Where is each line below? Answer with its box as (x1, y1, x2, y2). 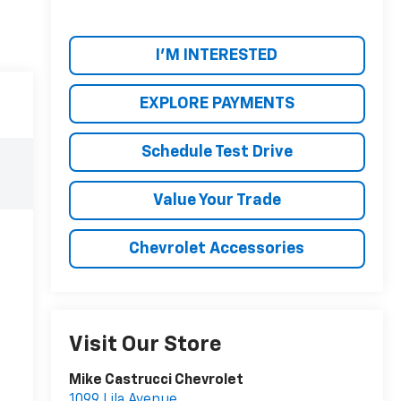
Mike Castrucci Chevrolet (68, 373, 243, 388)
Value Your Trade (152, 192, 281, 209)
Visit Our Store (68, 334, 222, 356)
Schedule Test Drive (141, 143, 293, 160)
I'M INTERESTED (156, 47, 278, 64)
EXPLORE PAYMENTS (139, 95, 294, 112)
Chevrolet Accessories (129, 240, 305, 257)
